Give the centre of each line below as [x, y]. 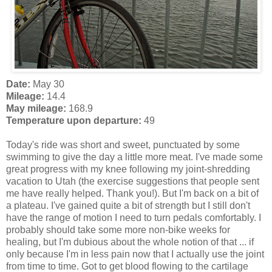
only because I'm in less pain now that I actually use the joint [135, 254]
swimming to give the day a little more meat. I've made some [134, 157]
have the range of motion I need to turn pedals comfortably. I [134, 217]
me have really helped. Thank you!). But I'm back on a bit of [132, 193]
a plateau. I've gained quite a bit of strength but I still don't [128, 205]
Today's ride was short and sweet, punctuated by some [123, 144]
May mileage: [36, 108]
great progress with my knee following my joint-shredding [128, 169]
